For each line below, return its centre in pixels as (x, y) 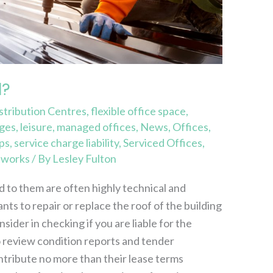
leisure (37, 126)
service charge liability (67, 142)
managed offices (97, 126)
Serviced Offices (163, 142)
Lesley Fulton (85, 158)
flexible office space (139, 111)
